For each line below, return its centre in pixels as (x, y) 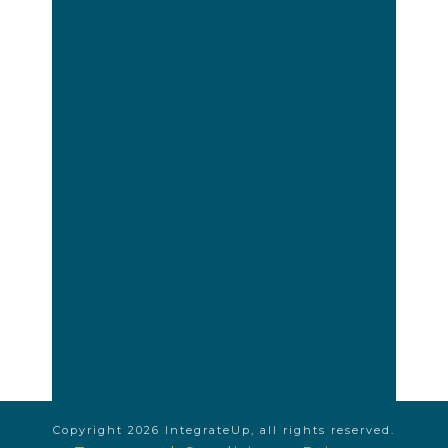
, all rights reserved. (323, 429)
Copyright (90, 429)
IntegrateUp (208, 429)
